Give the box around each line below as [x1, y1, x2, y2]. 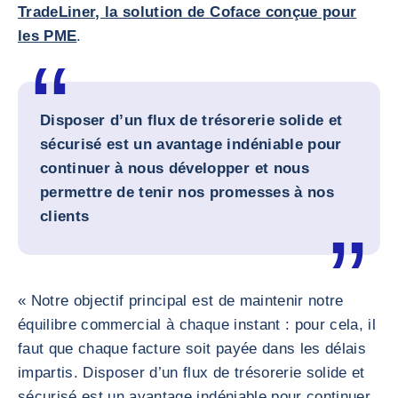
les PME [18, 28, 77, 44]
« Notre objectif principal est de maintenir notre [18, 292, 344, 309]
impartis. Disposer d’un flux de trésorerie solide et [18, 364, 365, 381]
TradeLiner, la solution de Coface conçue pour [18, 4, 357, 20]
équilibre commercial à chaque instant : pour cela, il [18, 316, 377, 333]
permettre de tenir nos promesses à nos [40, 184, 334, 201]
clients [40, 208, 90, 225]
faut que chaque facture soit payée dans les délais [18, 340, 366, 357]
